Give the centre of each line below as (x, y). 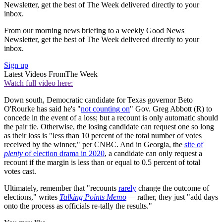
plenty (13, 154)
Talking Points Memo (93, 197)
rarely (127, 188)
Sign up (16, 65)
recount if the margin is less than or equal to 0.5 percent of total (102, 163)
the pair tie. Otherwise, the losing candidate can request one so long (109, 127)
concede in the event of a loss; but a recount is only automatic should (111, 118)
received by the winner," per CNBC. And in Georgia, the (94, 145)
